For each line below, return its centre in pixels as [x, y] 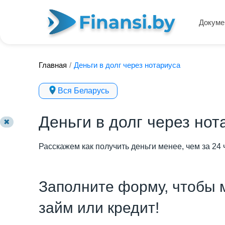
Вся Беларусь [83, 90]
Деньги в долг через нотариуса [127, 65]
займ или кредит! [99, 207]
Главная [53, 65]
